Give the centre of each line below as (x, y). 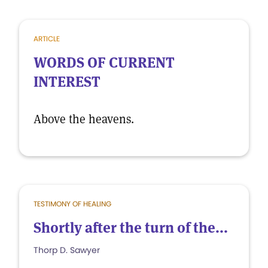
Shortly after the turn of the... (131, 228)
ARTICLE (47, 39)
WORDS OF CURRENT (104, 63)
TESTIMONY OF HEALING (72, 204)
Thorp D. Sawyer (67, 250)
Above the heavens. (84, 119)
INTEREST (67, 82)
